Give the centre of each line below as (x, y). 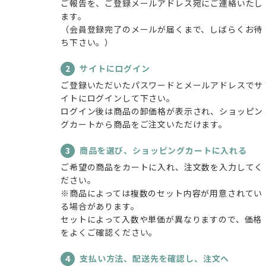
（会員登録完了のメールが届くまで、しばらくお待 (162, 29)
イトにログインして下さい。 (118, 98)
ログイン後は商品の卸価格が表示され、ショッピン (162, 111)
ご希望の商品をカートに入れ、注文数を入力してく (162, 167)
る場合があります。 (100, 206)
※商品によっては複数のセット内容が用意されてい (162, 193)
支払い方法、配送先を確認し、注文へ (155, 258)
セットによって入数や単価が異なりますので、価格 (161, 219)
